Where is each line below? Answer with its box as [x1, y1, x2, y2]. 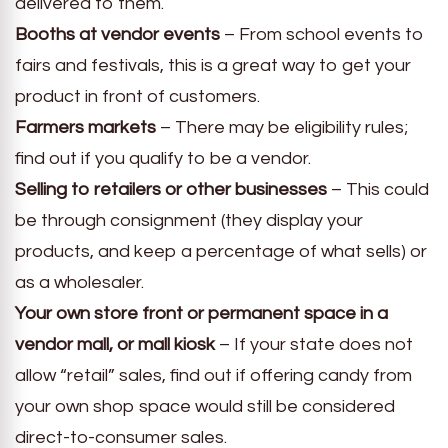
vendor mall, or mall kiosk [15, 334, 215, 354]
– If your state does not [215, 334, 413, 354]
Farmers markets [15, 117, 156, 137]
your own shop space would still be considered [15, 396, 395, 416]
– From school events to [220, 24, 424, 44]
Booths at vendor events [15, 24, 220, 44]
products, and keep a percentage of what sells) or [15, 241, 427, 261]
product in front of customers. [15, 86, 260, 106]
